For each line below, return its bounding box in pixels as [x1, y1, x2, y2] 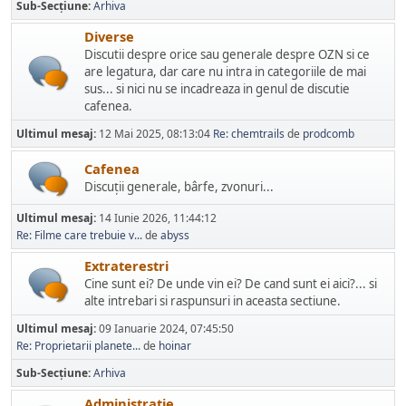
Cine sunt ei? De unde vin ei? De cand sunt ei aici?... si [84, 275, 377, 292]
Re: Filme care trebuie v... [16, 227, 142, 243]
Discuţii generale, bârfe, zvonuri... [84, 178, 274, 195]
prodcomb [303, 126, 354, 141]
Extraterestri [84, 256, 169, 275]
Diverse [84, 27, 134, 45]
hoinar [159, 338, 191, 353]
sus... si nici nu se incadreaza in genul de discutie [84, 81, 350, 97]
